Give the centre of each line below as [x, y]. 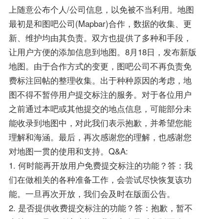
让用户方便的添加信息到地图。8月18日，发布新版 [102, 52]
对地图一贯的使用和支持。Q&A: [68, 151]
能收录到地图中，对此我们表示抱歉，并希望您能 [100, 122]
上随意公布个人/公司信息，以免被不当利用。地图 [101, 9]
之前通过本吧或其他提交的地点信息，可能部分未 [100, 108]
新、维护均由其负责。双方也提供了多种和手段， [100, 37]
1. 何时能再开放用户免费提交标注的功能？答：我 [100, 165]
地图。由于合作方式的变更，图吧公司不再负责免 [100, 66]
